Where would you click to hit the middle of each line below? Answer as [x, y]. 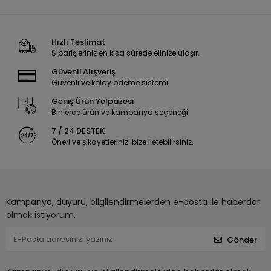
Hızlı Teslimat [78, 42]
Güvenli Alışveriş [83, 72]
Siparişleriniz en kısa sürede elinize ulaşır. [125, 53]
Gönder [242, 240]
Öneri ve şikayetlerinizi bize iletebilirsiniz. [122, 142]
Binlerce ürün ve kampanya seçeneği [119, 113]
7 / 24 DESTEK [78, 131]
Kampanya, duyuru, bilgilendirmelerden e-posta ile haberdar [133, 202]
